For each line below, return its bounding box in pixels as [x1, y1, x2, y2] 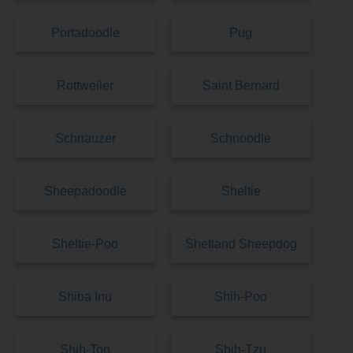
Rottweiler [57, 79, 114, 93]
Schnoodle [210, 132, 272, 146]
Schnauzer [54, 132, 116, 146]
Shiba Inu [58, 290, 113, 304]
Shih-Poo [214, 290, 268, 304]
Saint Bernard [202, 79, 280, 93]
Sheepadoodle [43, 184, 127, 199]
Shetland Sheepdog [184, 237, 297, 251]
